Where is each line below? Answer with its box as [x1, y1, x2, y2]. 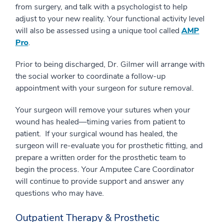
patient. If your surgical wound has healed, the [15, 128, 177, 139]
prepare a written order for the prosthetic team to [15, 152, 186, 163]
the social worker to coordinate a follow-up [15, 70, 166, 82]
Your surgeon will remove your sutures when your [15, 104, 190, 115]
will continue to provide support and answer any [15, 175, 184, 187]
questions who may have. [15, 187, 104, 199]
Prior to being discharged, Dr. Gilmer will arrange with [15, 58, 205, 70]
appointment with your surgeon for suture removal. [15, 82, 196, 94]
